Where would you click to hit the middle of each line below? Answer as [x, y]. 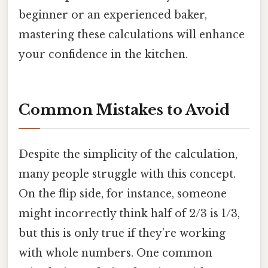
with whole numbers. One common [115, 253]
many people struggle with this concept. [127, 174]
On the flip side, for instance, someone [123, 194]
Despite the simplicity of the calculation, [128, 154]
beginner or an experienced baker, [113, 15]
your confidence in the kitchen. [103, 54]
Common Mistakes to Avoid [124, 109]
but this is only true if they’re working [122, 233]
